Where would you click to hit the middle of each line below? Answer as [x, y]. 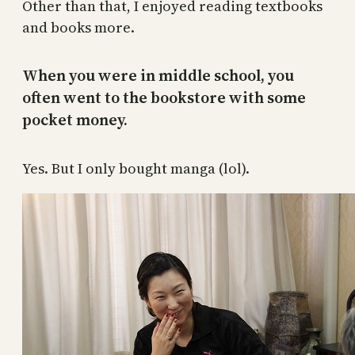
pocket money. [75, 120]
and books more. [78, 27]
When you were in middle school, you [158, 76]
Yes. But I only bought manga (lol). [136, 168]
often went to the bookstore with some [164, 98]
